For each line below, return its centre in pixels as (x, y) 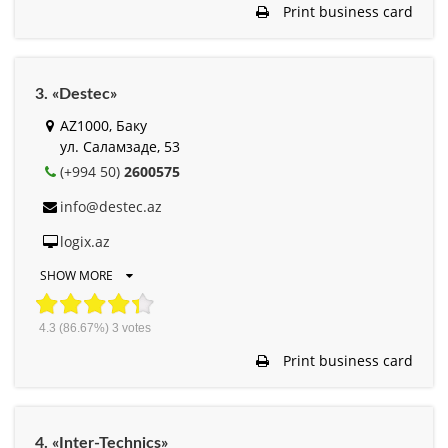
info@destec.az (111, 206)
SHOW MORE (78, 275)
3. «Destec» (76, 93)
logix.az (85, 241)
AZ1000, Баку (103, 125)
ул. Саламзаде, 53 (120, 146)
